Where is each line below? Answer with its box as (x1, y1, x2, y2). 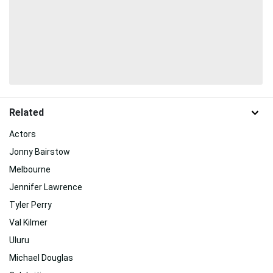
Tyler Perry (9, 199, 52, 210)
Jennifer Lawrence (9, 182, 82, 192)
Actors (9, 129, 36, 139)
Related (9, 107, 44, 119)
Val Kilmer (9, 217, 48, 227)
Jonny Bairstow (9, 146, 70, 157)
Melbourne (9, 164, 51, 174)
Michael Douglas (9, 252, 73, 263)
